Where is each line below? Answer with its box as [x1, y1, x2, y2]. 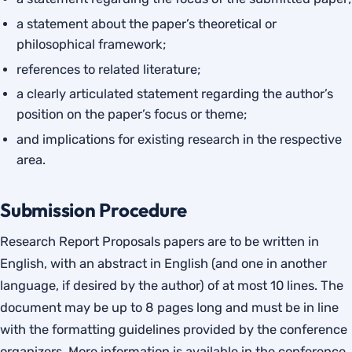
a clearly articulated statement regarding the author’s [16, 86, 334, 102]
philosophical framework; [16, 36, 167, 52]
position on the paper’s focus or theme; [16, 107, 247, 123]
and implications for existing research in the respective [16, 132, 343, 148]
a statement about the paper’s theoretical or [16, 16, 277, 31]
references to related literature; [16, 61, 201, 77]
